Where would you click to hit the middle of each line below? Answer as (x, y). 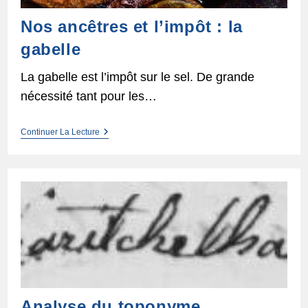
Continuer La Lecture (60, 132)
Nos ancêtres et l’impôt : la (131, 27)
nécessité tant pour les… (88, 97)
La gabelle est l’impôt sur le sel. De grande (137, 77)
